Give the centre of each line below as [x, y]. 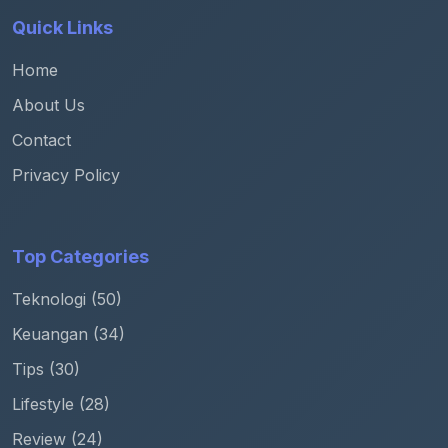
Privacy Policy [66, 175]
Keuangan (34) [68, 334]
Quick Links [62, 28]
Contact [41, 140]
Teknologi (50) [67, 299]
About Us [48, 105]
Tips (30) [46, 369]
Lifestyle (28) [61, 404]
